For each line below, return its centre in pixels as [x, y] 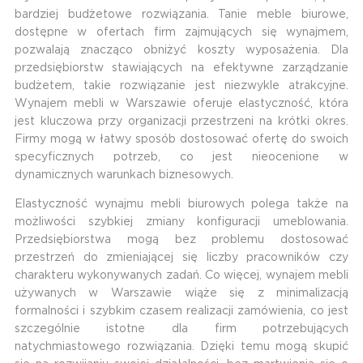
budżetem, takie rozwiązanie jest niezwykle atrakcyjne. [181, 86]
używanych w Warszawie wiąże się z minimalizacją [181, 294]
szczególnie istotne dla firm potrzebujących [181, 329]
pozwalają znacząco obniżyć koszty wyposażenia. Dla [181, 51]
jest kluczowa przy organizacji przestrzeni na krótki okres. [181, 122]
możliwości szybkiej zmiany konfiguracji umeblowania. [181, 222]
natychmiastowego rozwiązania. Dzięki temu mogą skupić [181, 347]
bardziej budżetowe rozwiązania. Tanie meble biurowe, [181, 15]
